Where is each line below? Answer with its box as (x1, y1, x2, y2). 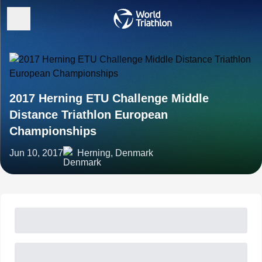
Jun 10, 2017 (9, 148, 63, 158)
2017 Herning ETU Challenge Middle (9, 92, 209, 105)
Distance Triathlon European (9, 108, 168, 121)
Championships (9, 125, 96, 137)
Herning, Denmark (77, 148, 153, 158)
